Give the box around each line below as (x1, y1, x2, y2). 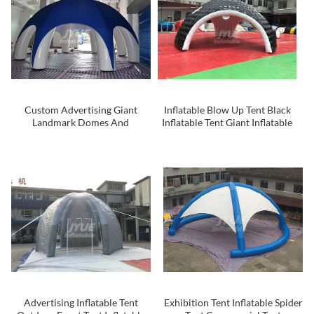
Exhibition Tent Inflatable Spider (163, 296, 303, 308)
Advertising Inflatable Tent (23, 296, 138, 308)
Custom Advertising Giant (24, 104, 137, 116)
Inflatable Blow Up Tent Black (163, 104, 291, 116)
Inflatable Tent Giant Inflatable (162, 116, 292, 129)
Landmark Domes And (32, 116, 130, 129)
